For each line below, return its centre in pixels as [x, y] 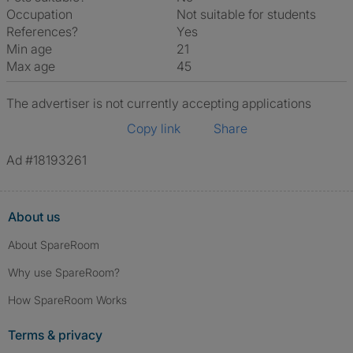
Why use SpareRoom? [64, 272]
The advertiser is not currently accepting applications [159, 103]
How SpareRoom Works [67, 300]
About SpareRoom [54, 245]
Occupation [39, 14]
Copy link [154, 128]
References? [42, 32]
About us [34, 217]
